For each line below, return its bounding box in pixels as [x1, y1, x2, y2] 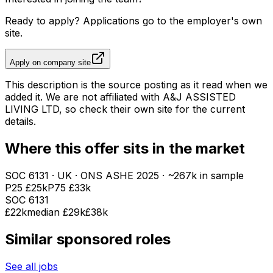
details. [5, 115, 36, 128]
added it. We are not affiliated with [5, 91, 163, 104]
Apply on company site [10, 58, 91, 68]
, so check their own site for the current [59, 103, 245, 116]
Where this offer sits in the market [5, 140, 245, 158]
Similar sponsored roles [5, 230, 171, 249]
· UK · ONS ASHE [49, 169, 136, 182]
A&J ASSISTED [163, 91, 236, 104]
